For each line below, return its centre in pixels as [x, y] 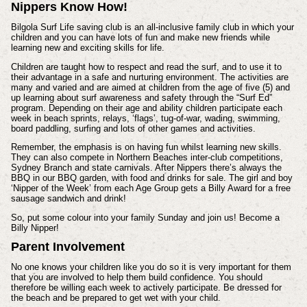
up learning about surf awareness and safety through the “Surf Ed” [141, 97]
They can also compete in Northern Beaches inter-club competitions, [147, 158]
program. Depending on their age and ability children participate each [146, 108]
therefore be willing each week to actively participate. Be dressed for [146, 287]
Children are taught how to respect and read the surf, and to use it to [146, 66]
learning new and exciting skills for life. [87, 47]
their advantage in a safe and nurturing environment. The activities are [149, 77]
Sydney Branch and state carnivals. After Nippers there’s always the [146, 168]
